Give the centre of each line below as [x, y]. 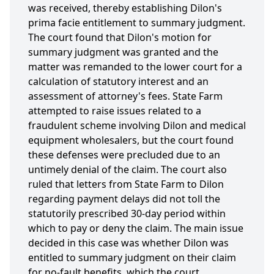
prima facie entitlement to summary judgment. [137, 23]
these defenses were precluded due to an [124, 155]
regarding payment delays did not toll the [124, 199]
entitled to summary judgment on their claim [132, 258]
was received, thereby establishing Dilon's [125, 8]
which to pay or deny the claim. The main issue [136, 228]
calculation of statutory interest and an [118, 82]
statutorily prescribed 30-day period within [127, 214]
